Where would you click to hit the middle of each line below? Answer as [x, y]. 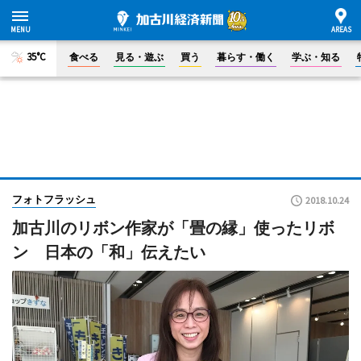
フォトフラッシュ [54, 199]
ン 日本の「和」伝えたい [109, 252]
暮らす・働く [246, 57]
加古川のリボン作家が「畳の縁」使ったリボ [173, 228]
